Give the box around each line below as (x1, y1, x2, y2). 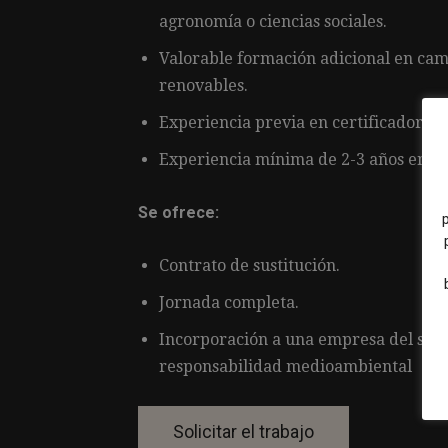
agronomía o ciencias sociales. (159, 12, 387, 32)
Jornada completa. (159, 293, 299, 313)
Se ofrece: (138, 203, 219, 223)
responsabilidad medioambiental (159, 357, 412, 377)
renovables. (159, 76, 248, 96)
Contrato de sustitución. (159, 256, 340, 276)
